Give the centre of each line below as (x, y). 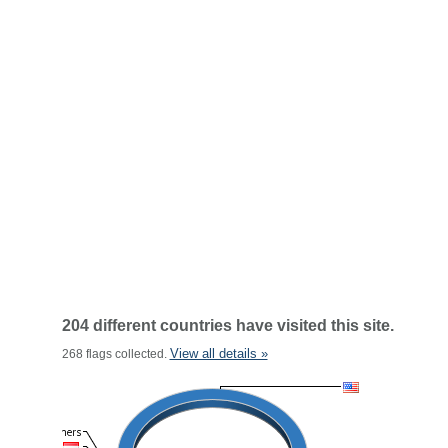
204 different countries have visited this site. (227, 325)
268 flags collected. (115, 354)
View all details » (218, 353)
